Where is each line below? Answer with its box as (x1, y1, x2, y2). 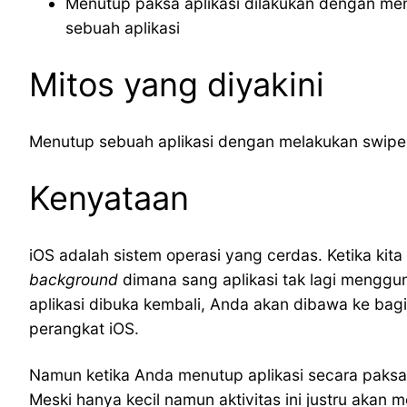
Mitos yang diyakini (29, 65, 324, 105)
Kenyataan (29, 178, 189, 219)
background (29, 270, 118, 290)
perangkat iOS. (29, 319, 139, 339)
